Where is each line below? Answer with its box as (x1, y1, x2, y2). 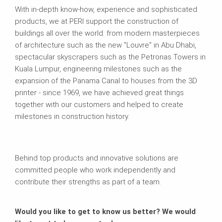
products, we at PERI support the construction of (15, 16, 178, 26)
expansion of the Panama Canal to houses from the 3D (15, 76, 197, 85)
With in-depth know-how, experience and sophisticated (15, 4, 197, 14)
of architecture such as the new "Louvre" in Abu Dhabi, (15, 40, 196, 50)
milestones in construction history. (15, 111, 129, 121)
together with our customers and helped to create (15, 100, 183, 109)
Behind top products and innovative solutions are (15, 153, 178, 163)
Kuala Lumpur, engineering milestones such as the (15, 64, 182, 73)
